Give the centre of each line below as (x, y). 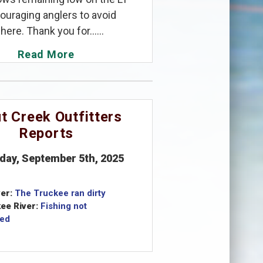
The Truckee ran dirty (60, 193)
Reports (46, 133)
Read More (46, 54)
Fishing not (63, 206)
